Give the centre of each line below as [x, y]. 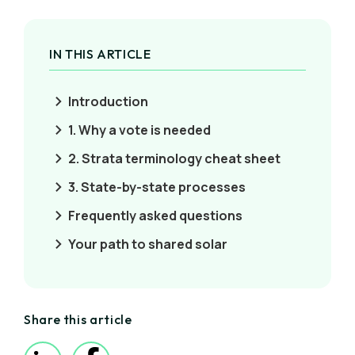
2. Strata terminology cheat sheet [174, 158]
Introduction [108, 101]
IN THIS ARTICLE [100, 54]
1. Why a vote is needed [139, 130]
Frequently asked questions [155, 216]
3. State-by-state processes [157, 187]
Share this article [78, 319]
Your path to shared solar [148, 244]
